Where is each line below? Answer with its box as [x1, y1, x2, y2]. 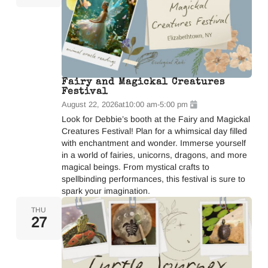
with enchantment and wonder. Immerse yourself [61, 138, 246, 148]
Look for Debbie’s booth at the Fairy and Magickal [61, 114, 250, 124]
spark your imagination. [61, 186, 150, 196]
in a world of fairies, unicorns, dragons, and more [61, 150, 247, 160]
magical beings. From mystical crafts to [61, 162, 209, 172]
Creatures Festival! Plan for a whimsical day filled [61, 126, 247, 136]
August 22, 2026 [61, 100, 118, 109]
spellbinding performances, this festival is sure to [61, 174, 245, 184]
